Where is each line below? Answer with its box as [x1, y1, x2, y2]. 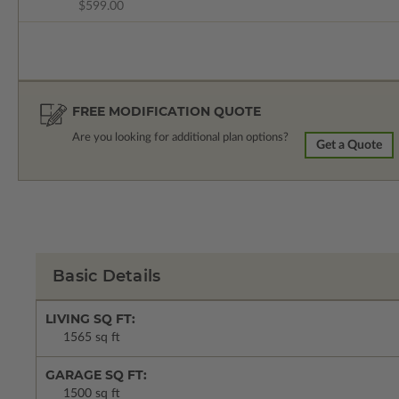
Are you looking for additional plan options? [72, 132, 289, 143]
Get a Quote [316, 139, 383, 151]
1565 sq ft [63, 331, 120, 344]
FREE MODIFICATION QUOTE [72, 103, 261, 119]
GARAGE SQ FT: [45, 367, 147, 383]
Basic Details [53, 266, 161, 286]
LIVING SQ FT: [45, 311, 135, 327]
